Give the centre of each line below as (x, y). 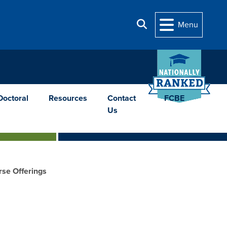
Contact (121, 98)
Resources (68, 98)
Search (159, 24)
